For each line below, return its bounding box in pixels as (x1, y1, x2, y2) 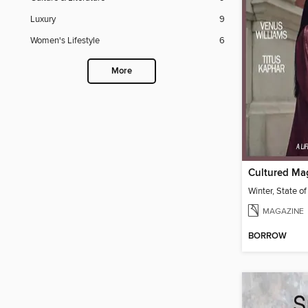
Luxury (30, 14, 56, 25)
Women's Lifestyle (30, 35, 100, 47)
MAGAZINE (263, 206, 304, 217)
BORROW (248, 230, 287, 243)
